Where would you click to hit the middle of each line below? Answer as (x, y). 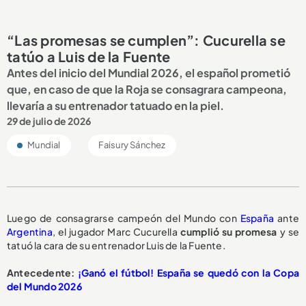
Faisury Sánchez (132, 144)
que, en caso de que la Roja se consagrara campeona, (147, 89)
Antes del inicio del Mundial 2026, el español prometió (149, 72)
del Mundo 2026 (44, 286)
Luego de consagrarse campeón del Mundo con (124, 218)
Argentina (30, 231)
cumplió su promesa (227, 231)
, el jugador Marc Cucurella (115, 231)
